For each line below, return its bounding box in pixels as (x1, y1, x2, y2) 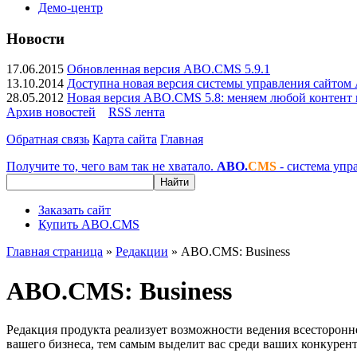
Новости (6, 29, 65, 47)
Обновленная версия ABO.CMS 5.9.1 (67, 62, 270, 76)
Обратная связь (6, 132, 89, 147)
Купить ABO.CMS (38, 218, 139, 232)
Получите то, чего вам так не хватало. (6, 159, 217, 174)
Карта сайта (92, 132, 157, 147)
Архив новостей (6, 105, 96, 120)
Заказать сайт (38, 203, 111, 218)
